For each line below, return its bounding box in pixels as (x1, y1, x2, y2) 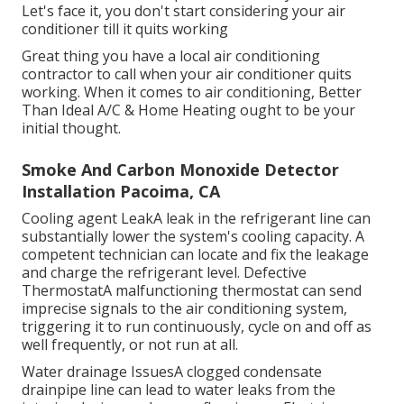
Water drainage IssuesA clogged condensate (22, 361, 322, 381)
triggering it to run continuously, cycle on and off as (22, 316, 372, 336)
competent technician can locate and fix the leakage (22, 243, 369, 264)
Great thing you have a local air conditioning (22, 45, 320, 66)
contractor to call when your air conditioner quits (22, 63, 352, 84)
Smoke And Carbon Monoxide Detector (22, 158, 339, 180)
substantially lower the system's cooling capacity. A (22, 225, 364, 246)
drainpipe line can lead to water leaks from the (22, 379, 335, 399)
